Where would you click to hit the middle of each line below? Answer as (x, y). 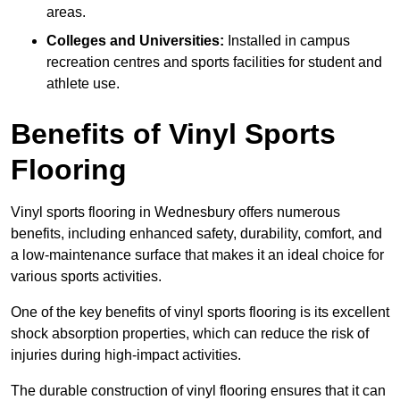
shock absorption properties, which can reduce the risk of (190, 333)
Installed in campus (287, 40)
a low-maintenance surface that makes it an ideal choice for (197, 254)
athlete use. (83, 83)
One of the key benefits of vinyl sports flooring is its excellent (200, 312)
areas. (66, 12)
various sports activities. (86, 276)
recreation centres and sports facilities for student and (214, 62)
